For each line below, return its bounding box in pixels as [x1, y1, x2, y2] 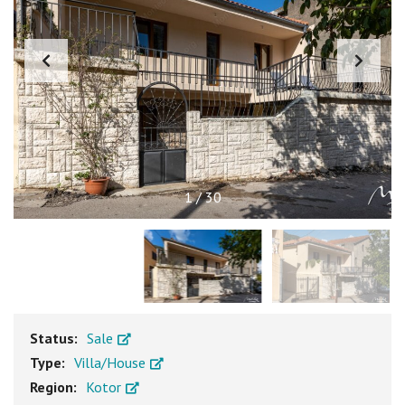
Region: [30, 378, 80, 397]
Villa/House [74, 353, 149, 372]
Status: [30, 329, 81, 348]
